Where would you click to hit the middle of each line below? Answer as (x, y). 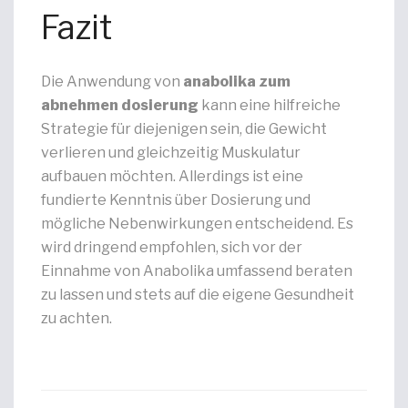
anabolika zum (237, 82)
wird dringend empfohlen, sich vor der (172, 247)
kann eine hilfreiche (270, 105)
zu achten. (76, 318)
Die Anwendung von (112, 82)
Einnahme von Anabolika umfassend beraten (197, 271)
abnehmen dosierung (120, 105)
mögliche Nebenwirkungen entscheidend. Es (197, 224)
